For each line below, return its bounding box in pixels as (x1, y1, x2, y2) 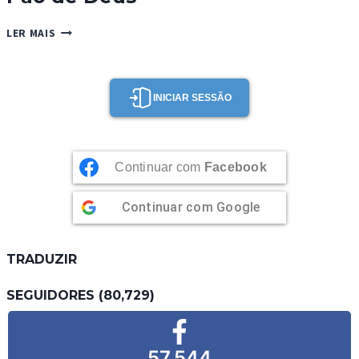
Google (216, 199, 260, 215)
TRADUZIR (6, 252, 77, 267)
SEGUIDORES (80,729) (6, 287, 155, 303)
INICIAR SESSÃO (153, 91, 232, 103)
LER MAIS (6, 26, 56, 40)
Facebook (204, 159, 267, 174)
